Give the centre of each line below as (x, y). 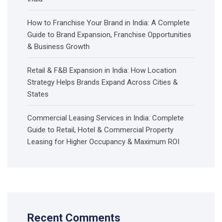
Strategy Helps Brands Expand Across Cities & (103, 83)
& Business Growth (58, 47)
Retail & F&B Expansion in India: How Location (102, 71)
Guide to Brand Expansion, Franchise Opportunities (109, 35)
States (38, 94)
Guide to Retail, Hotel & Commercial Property (100, 130)
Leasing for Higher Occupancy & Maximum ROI (103, 142)
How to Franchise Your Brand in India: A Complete (109, 23)
